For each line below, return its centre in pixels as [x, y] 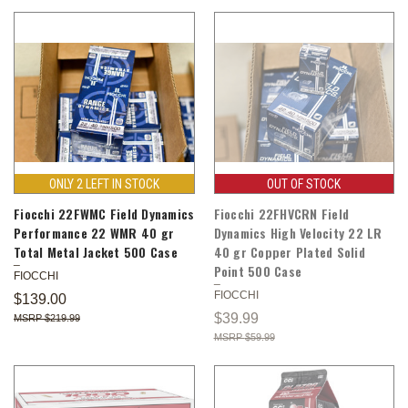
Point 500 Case [257, 270]
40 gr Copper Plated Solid [289, 251]
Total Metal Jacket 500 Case [96, 251]
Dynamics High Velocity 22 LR [298, 232]
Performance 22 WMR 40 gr [94, 232]
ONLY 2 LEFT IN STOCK [104, 184]
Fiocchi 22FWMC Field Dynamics [104, 213]
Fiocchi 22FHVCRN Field [281, 213]
